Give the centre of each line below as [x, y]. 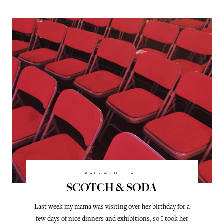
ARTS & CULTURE [112, 173]
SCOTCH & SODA [112, 189]
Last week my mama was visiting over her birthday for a [112, 208]
